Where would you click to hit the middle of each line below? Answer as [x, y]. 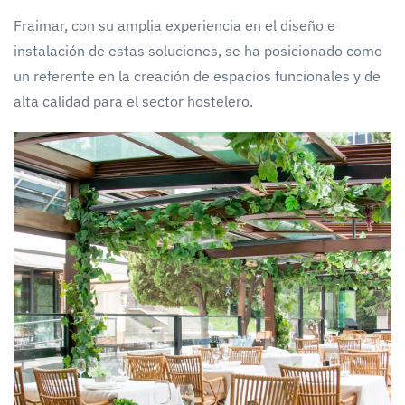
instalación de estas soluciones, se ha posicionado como [198, 50]
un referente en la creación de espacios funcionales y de [197, 75]
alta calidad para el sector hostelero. [133, 101]
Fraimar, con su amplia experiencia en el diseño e [174, 25]
